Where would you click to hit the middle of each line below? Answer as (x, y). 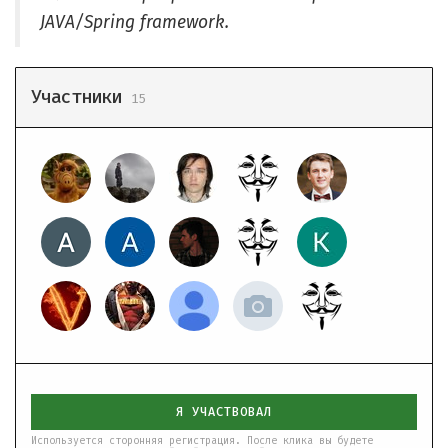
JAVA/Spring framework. (134, 22)
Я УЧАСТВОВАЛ (224, 411)
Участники (81, 97)
